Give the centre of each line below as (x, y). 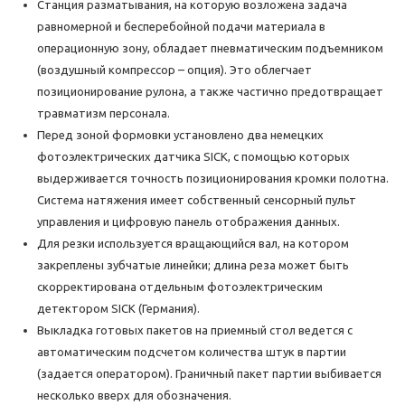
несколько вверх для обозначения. (134, 396)
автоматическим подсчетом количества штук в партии (192, 352)
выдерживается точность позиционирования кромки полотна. (213, 179)
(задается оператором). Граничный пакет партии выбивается (209, 374)
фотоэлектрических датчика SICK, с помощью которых (193, 157)
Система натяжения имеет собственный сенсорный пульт (197, 200)
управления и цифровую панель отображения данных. (188, 222)
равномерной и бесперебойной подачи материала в (181, 27)
